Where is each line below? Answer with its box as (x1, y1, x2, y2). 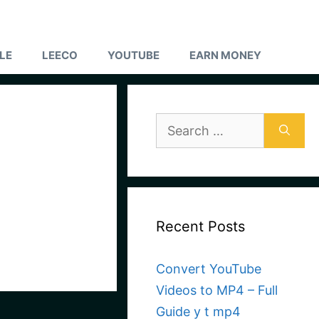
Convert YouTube (156, 261, 262, 276)
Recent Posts (156, 218, 246, 235)
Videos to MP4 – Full (156, 283, 278, 298)
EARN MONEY (189, 48, 261, 62)
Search (155, 115, 198, 130)
